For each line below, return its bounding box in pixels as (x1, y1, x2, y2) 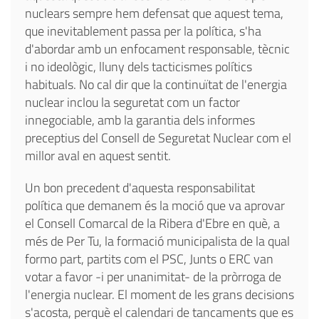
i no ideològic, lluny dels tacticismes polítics (25, 56, 252, 76)
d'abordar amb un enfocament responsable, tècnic (25, 38, 290, 58)
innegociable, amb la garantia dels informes (25, 110, 255, 130)
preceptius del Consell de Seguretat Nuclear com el (25, 127, 291, 147)
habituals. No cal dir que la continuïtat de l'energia (25, 74, 287, 94)
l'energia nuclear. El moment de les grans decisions (25, 284, 294, 304)
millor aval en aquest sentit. (25, 145, 171, 165)
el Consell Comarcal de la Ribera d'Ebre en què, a (25, 213, 280, 233)
